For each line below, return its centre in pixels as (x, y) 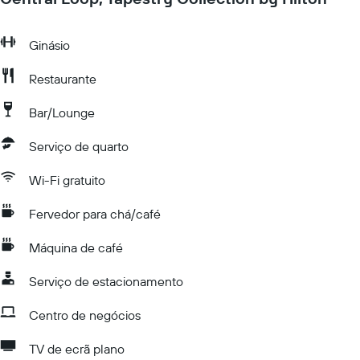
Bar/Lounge (62, 112)
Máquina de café (76, 247)
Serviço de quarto (79, 146)
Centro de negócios (85, 315)
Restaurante (63, 79)
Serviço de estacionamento (106, 281)
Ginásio (49, 45)
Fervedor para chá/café (95, 214)
